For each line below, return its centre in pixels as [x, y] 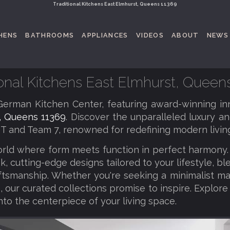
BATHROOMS [50, 35]
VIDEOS [150, 35]
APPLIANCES [105, 35]
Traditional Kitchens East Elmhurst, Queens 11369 [115, 4]
